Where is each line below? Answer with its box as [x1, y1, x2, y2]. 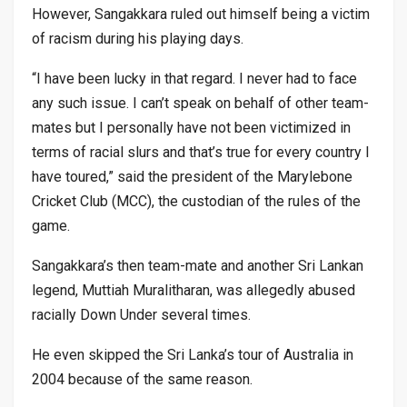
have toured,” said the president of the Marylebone [32, 167, 352, 185]
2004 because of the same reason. [32, 370, 253, 388]
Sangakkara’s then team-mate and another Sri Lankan [32, 256, 363, 274]
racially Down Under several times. [32, 305, 251, 323]
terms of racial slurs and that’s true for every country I [32, 143, 370, 161]
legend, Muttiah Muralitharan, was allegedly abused [32, 281, 355, 299]
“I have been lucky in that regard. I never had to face [32, 69, 357, 87]
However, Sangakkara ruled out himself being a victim [32, 5, 370, 23]
